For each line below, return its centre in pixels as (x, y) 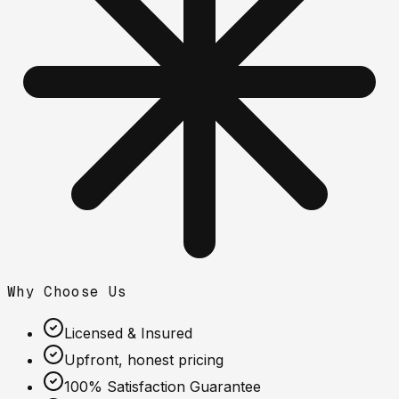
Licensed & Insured (128, 333)
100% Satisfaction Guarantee (163, 386)
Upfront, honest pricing (144, 359)
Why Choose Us (67, 291)
